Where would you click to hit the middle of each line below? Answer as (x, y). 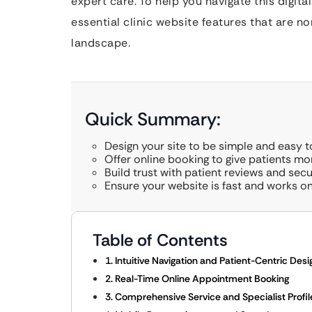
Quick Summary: (153, 119)
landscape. (101, 43)
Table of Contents (160, 240)
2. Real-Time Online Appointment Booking (197, 279)
